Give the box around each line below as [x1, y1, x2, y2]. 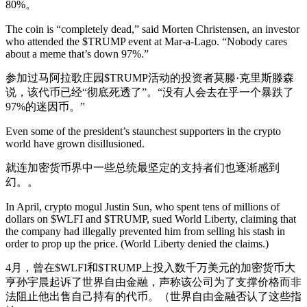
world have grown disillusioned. [5, 138, 145, 149]
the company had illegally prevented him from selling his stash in [5, 225, 285, 237]
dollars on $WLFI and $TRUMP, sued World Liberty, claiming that [5, 213, 296, 225]
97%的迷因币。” [5, 101, 85, 112]
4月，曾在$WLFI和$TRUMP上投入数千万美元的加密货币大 [5, 262, 295, 273]
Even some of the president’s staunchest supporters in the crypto [5, 125, 281, 137]
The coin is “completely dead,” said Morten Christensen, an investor [5, 23, 299, 35]
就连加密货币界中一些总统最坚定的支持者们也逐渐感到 [5, 162, 280, 173]
